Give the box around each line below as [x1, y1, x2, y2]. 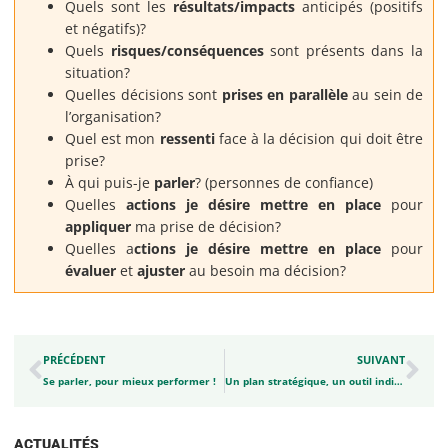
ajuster [137, 261, 185, 281]
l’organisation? [65, 107, 161, 127]
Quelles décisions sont [65, 85, 222, 105]
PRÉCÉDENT [43, 352, 105, 368]
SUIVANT [357, 352, 405, 368]
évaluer [65, 261, 116, 281]
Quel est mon [65, 129, 156, 149]
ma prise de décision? [131, 217, 281, 237]
